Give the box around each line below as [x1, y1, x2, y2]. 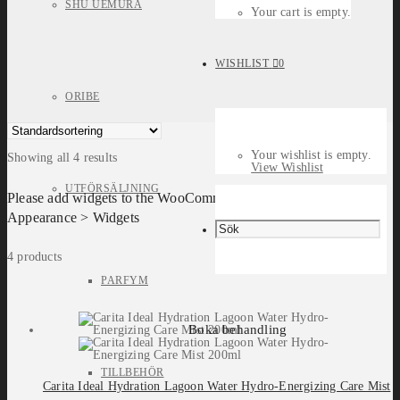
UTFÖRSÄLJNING [65, 182, 160, 195]
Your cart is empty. [251, 5, 351, 19]
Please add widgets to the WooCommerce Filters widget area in [7, 189, 374, 205]
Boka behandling [188, 322, 287, 337]
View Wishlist [251, 161, 323, 174]
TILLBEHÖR [101, 366, 164, 379]
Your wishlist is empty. [251, 148, 371, 162]
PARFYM [101, 274, 148, 287]
